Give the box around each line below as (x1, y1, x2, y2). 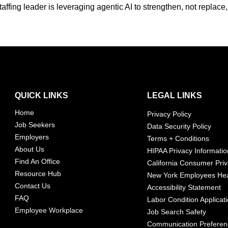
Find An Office (15, 157, 61, 166)
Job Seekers (15, 121, 55, 129)
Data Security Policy (147, 122, 211, 130)
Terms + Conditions (147, 134, 209, 142)
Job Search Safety (147, 207, 206, 216)
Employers (15, 133, 49, 141)
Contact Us (15, 182, 51, 190)
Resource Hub (15, 169, 62, 178)
